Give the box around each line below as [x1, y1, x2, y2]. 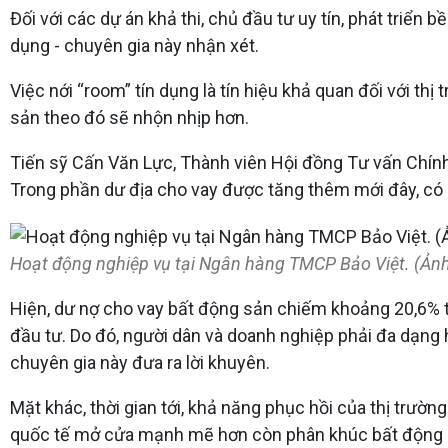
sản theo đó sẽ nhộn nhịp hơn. [10, 106, 249, 128]
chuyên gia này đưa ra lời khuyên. [10, 351, 270, 373]
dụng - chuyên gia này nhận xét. [10, 34, 259, 56]
